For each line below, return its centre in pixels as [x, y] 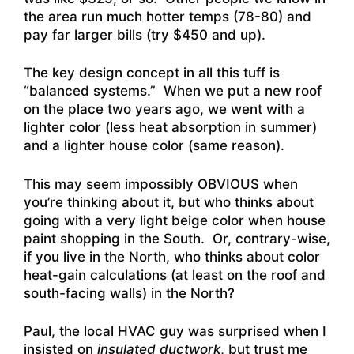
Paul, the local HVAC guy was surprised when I [175, 331]
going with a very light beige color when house [175, 220]
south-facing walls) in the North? [129, 293]
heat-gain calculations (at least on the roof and [175, 275]
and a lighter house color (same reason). [154, 146]
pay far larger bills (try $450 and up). [145, 34]
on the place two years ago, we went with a [164, 109]
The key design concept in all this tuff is [152, 73]
